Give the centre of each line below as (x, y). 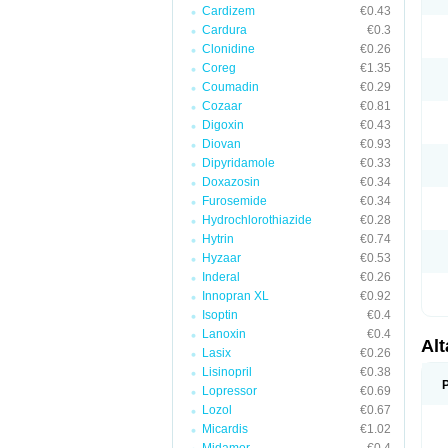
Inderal (221, 277)
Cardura (224, 30)
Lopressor (229, 391)
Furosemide (234, 201)
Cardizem (228, 11)
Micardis (225, 429)
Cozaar (222, 106)
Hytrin (218, 239)
